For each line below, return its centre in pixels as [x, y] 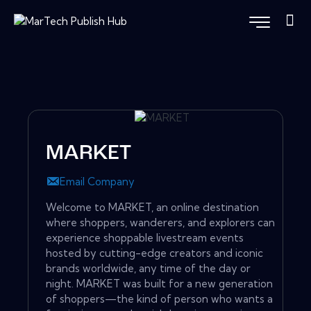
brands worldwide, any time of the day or [148, 269]
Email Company [97, 182]
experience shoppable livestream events [145, 238]
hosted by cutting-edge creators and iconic [154, 253]
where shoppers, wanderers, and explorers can [160, 223]
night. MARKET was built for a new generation [159, 284]
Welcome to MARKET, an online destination [152, 208]
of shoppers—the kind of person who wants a [159, 299]
